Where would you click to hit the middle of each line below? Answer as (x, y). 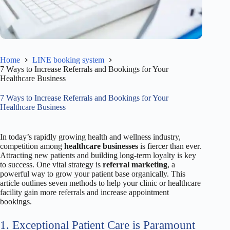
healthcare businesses (101, 146)
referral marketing (135, 164)
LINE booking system (68, 60)
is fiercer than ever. (170, 146)
